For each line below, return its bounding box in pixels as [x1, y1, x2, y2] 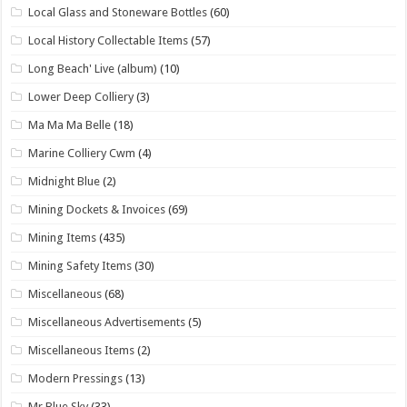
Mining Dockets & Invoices [28, 202, 166, 216]
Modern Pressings [28, 371, 124, 385]
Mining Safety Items [28, 258, 133, 273]
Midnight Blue [28, 174, 101, 188]
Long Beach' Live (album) [28, 61, 158, 75]
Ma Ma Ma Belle [28, 117, 112, 132]
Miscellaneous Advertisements [28, 314, 186, 329]
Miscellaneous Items [28, 342, 135, 357]
